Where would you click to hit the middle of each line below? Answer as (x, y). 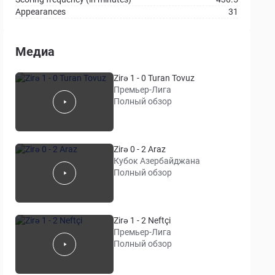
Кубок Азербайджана (157, 161)
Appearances (41, 12)
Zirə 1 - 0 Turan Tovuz (154, 78)
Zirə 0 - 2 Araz (140, 149)
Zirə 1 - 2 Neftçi (142, 220)
